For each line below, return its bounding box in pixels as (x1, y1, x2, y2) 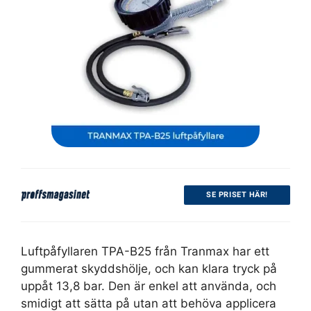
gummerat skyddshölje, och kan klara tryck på (21, 262, 277, 276)
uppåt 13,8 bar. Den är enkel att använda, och (21, 279, 276, 294)
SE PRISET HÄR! (206, 190, 268, 200)
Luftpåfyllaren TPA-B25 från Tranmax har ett (21, 244, 269, 259)
